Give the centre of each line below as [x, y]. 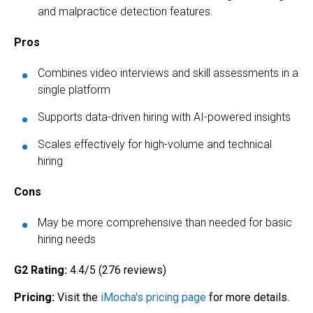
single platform [74, 90]
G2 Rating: [41, 270]
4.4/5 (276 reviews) [117, 270]
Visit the [78, 298]
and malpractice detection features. [125, 12]
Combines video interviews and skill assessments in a [168, 73]
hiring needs [67, 240]
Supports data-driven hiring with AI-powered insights [164, 117]
